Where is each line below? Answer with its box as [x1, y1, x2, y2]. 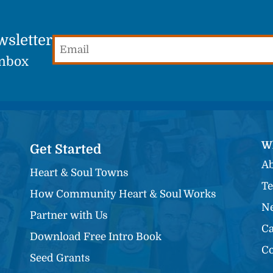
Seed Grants [30, 252, 90, 264]
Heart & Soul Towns [30, 167, 129, 179]
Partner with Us [30, 210, 108, 222]
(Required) [54, 52, 95, 62]
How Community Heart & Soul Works [30, 188, 216, 200]
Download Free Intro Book [30, 231, 161, 243]
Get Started [30, 142, 101, 157]
